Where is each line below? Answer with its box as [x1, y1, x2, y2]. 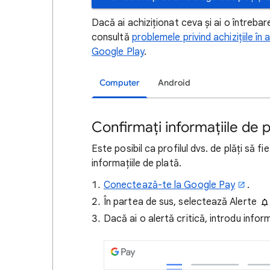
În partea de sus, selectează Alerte [104, 196, 259, 208]
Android [158, 78, 190, 88]
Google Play [92, 46, 144, 58]
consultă [92, 31, 132, 43]
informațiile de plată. [92, 157, 181, 169]
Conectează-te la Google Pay [104, 179, 236, 191]
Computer [99, 78, 140, 88]
